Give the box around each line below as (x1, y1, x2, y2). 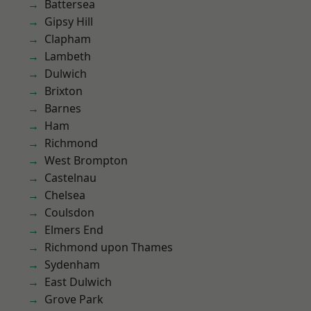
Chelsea (44, 187, 85, 203)
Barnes (44, 101, 81, 116)
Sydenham (44, 257, 100, 272)
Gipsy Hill (44, 14, 93, 29)
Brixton (44, 83, 83, 99)
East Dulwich (44, 274, 112, 289)
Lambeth (44, 49, 91, 64)
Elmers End (44, 222, 103, 237)
